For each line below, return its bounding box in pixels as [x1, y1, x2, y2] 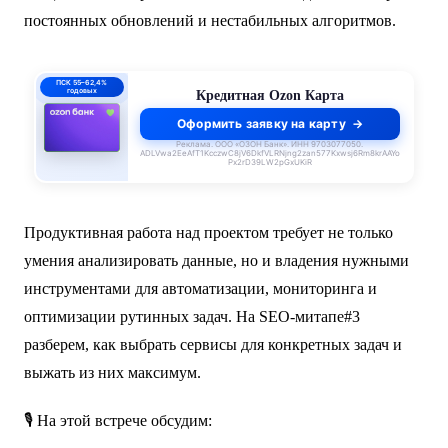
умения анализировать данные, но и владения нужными [23, 252, 409, 270]
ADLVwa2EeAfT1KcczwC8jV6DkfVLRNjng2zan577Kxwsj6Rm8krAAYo [139, 147, 400, 158]
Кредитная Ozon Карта [195, 87, 344, 103]
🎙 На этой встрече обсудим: [23, 412, 212, 430]
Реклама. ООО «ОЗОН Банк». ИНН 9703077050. [176, 138, 364, 149]
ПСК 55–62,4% [56, 78, 108, 88]
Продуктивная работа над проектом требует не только [23, 224, 393, 242]
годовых [66, 86, 97, 96]
